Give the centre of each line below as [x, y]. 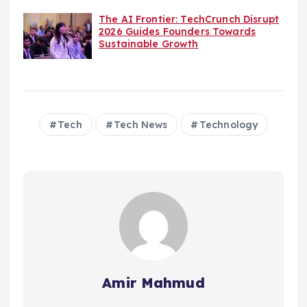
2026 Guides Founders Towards [177, 32]
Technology [229, 125]
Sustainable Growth [149, 44]
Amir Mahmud [153, 283]
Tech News [141, 125]
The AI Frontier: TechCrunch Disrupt [189, 20]
